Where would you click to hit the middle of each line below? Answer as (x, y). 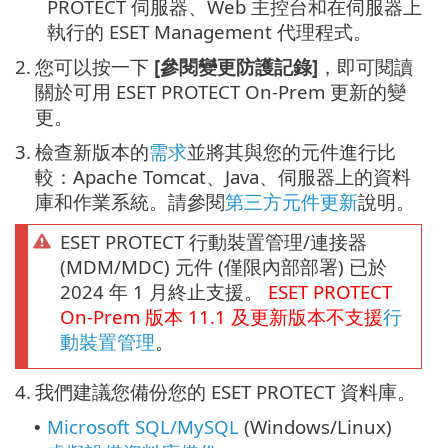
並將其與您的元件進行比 (291, 152)
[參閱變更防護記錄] (236, 67)
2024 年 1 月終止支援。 (164, 292)
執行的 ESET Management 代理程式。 (209, 32)
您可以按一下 (94, 67)
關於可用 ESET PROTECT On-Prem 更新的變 (220, 92)
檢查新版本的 (92, 152)
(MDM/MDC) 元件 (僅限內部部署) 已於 (223, 267)
